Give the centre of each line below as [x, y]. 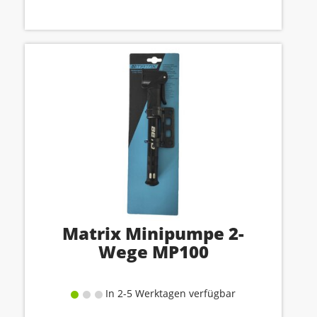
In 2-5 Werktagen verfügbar [169, 293]
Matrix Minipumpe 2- [153, 233]
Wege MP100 [153, 252]
